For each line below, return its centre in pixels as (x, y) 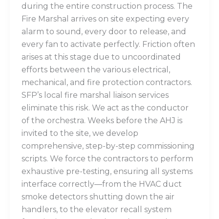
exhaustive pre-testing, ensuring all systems (107, 171)
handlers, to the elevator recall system (97, 209)
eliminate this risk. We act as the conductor (105, 108)
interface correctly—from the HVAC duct (102, 184)
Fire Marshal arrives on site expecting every (105, 19)
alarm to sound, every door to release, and (104, 31)
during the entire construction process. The (107, 6)
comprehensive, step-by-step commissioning (108, 146)
